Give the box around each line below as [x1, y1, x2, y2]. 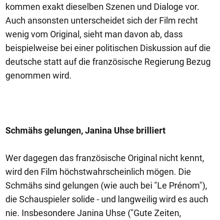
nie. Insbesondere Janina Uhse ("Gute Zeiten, [5, 208, 181, 218]
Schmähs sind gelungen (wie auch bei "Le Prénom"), [5, 180, 207, 191]
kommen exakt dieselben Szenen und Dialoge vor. [5, 1, 199, 12]
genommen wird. [5, 70, 72, 81]
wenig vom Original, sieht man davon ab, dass [5, 29, 183, 39]
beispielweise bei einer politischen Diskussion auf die [5, 43, 211, 53]
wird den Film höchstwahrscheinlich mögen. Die [5, 166, 191, 177]
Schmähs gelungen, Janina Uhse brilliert [5, 125, 165, 136]
